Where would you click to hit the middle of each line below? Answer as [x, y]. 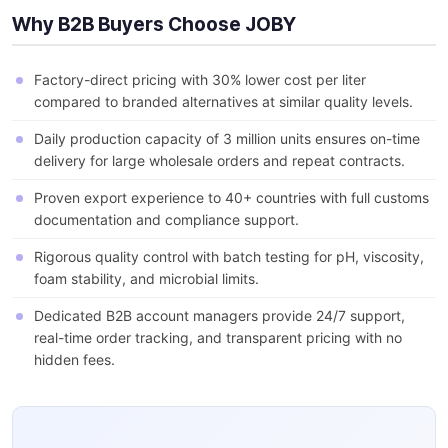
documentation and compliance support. [166, 220]
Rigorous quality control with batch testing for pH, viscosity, [229, 257]
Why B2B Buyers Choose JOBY [154, 25]
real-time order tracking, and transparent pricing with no [218, 338]
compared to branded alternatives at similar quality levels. [223, 102]
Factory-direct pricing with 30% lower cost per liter [200, 80]
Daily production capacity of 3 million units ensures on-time [227, 139]
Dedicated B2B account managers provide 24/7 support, [219, 316]
